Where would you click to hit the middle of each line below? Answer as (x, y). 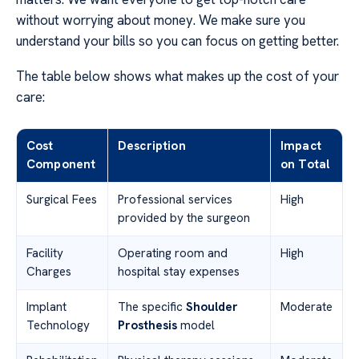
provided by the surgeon (184, 218)
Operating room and (173, 254)
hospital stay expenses (179, 272)
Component (61, 165)
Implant (46, 307)
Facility (45, 254)
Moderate (307, 307)
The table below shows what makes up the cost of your (177, 77)
